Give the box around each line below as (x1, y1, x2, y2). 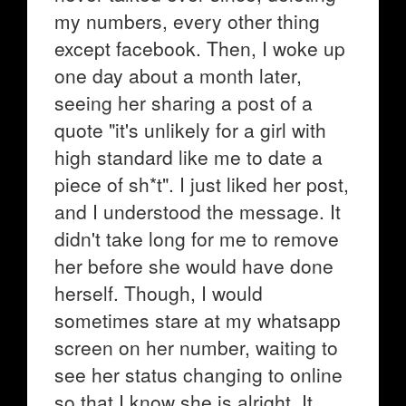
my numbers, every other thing (54, 7, 320, 34)
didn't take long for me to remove (54, 225, 339, 252)
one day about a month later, (54, 62, 302, 89)
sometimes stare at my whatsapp (54, 306, 341, 333)
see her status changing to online (54, 361, 343, 388)
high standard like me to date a (54, 143, 323, 170)
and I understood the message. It (54, 198, 341, 225)
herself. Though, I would (54, 279, 263, 306)
